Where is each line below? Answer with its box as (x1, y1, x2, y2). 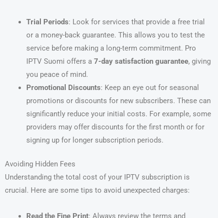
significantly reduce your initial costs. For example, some (26, 109, 211, 119)
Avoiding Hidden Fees (5, 159, 75, 168)
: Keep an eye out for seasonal (100, 83, 199, 92)
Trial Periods (26, 18, 69, 27)
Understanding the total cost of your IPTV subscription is (5, 172, 190, 182)
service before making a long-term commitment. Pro (26, 44, 196, 53)
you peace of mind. (26, 70, 88, 79)
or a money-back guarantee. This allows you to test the (26, 31, 205, 40)
